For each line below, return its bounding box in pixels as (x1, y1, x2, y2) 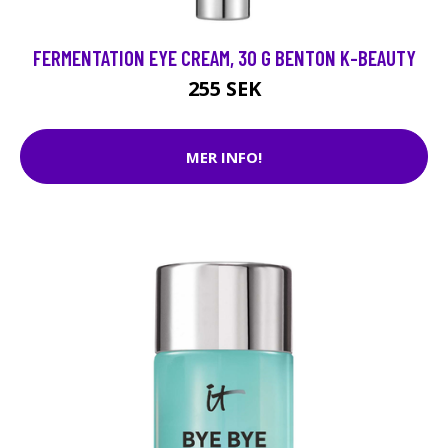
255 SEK (187, 75, 261, 102)
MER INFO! (186, 146, 262, 167)
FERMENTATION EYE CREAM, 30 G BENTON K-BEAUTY (32, 45, 416, 70)
